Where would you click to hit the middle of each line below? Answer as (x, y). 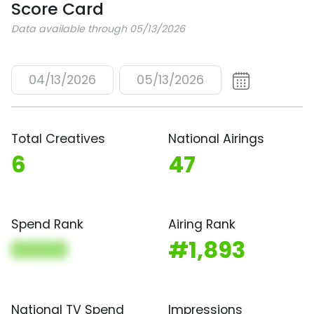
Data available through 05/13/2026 (98, 29)
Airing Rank (202, 224)
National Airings (216, 138)
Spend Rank (47, 224)
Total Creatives (58, 138)
